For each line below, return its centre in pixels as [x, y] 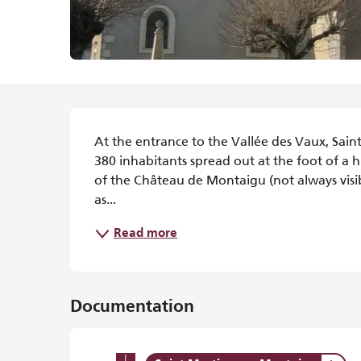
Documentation [133, 308]
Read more [146, 234]
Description [144, 129]
